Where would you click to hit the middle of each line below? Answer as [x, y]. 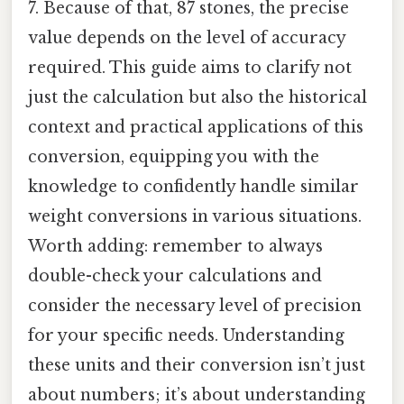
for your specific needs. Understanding [186, 335]
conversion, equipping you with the [174, 156]
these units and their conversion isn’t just [197, 365]
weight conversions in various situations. [195, 216]
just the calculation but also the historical [197, 97]
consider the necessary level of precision [195, 305]
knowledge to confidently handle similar [193, 186]
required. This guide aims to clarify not [190, 67]
